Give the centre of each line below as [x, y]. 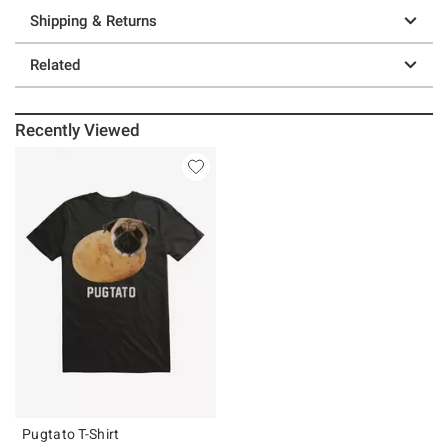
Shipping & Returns [93, 20]
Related [55, 64]
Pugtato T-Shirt [71, 433]
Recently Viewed [78, 129]
